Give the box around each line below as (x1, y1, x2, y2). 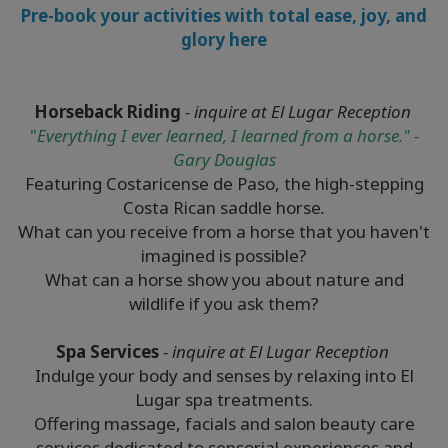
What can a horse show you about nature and (44, 268, 404, 292)
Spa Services (55, 340, 163, 364)
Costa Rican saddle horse (123, 196, 321, 220)
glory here (181, 28, 267, 52)
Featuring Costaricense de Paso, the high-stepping (24, 172, 424, 196)
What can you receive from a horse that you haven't (18, 220, 430, 244)
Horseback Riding (33, 100, 181, 124)
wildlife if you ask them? (129, 292, 319, 316)
